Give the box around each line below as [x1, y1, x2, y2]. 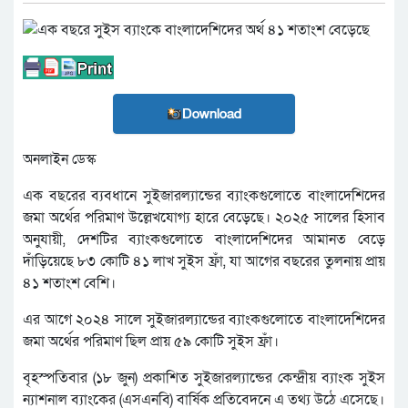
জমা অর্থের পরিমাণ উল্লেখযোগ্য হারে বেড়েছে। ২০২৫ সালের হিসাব [23, 208, 385, 229]
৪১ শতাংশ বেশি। [23, 273, 116, 294]
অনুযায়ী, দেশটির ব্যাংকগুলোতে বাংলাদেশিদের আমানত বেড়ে [23, 229, 385, 250]
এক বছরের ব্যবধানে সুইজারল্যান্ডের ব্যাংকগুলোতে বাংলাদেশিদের [23, 186, 385, 207]
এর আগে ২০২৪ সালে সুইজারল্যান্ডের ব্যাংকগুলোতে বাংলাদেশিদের [23, 310, 385, 331]
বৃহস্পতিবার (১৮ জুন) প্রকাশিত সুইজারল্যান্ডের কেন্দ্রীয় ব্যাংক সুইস [23, 368, 385, 389]
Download [182, 105, 242, 124]
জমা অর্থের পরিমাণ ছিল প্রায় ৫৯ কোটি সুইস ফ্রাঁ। [23, 331, 279, 352]
